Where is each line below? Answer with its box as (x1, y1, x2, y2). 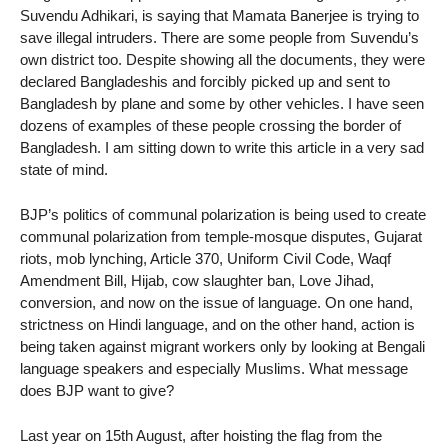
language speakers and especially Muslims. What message (20, 359, 408, 377)
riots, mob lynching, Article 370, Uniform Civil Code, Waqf (20, 249, 391, 267)
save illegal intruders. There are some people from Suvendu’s (20, 29, 419, 47)
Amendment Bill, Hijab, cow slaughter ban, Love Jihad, (20, 271, 374, 289)
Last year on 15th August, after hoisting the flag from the (20, 426, 382, 444)
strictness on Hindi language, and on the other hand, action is (20, 315, 415, 333)
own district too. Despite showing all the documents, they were (20, 51, 425, 69)
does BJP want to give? (20, 381, 174, 399)
